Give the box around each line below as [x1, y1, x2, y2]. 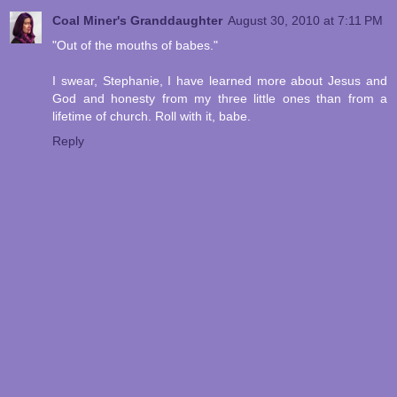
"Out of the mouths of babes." [52, 38, 218, 53]
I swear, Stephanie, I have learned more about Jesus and [52, 74, 387, 89]
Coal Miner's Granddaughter [52, 13, 222, 28]
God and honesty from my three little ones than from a [52, 91, 387, 106]
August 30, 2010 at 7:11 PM [228, 13, 383, 28]
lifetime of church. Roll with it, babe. [52, 109, 251, 124]
